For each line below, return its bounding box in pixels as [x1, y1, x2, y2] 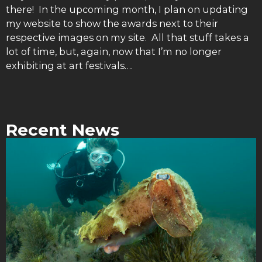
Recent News [6, 120, 119, 140]
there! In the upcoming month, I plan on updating [6, 3, 248, 15]
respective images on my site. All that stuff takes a [6, 31, 249, 43]
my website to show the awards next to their [6, 17, 218, 29]
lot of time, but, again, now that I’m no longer [6, 45, 222, 57]
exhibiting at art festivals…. [6, 59, 133, 71]
